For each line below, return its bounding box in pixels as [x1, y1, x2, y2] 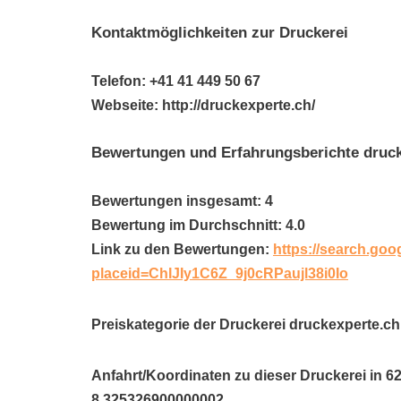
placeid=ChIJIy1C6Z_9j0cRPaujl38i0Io [91, 266, 348, 281]
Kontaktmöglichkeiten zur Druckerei [91, 24, 348, 41]
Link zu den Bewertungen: [91, 242, 273, 257]
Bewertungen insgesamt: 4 [91, 193, 273, 209]
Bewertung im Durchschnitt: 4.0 [91, 218, 305, 233]
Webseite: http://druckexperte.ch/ [91, 98, 315, 113]
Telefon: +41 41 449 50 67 [91, 73, 260, 89]
